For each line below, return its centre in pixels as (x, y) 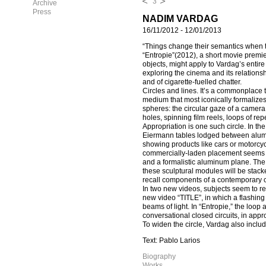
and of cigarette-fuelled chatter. (192, 82)
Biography (159, 257)
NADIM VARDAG (180, 19)
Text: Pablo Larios (171, 241)
